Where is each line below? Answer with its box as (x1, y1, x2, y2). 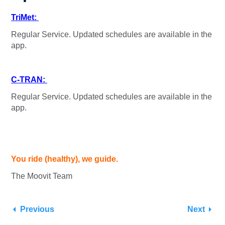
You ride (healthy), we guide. (11, 155, 118, 164)
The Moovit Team (11, 172, 72, 181)
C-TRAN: (11, 75, 47, 84)
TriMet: (11, 13, 39, 22)
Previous (20, 205, 54, 214)
